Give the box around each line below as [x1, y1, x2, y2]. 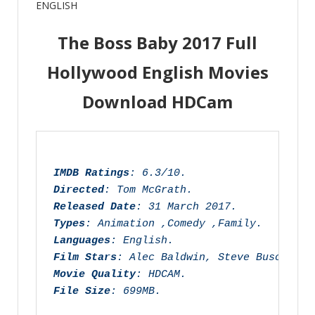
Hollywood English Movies [46, 60, 269, 84]
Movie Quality [53, 269, 136, 281]
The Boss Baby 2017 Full [58, 31, 257, 55]
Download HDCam [82, 90, 233, 114]
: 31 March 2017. [136, 201, 237, 214]
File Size [53, 285, 110, 298]
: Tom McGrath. [104, 184, 193, 197]
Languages [53, 235, 110, 247]
